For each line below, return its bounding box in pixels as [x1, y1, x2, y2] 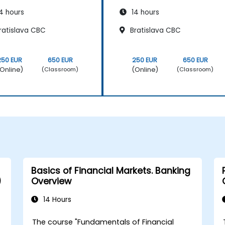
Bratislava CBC [128, 25, 181, 35]
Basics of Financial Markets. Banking [31, 164, 190, 177]
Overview [31, 175, 71, 187]
